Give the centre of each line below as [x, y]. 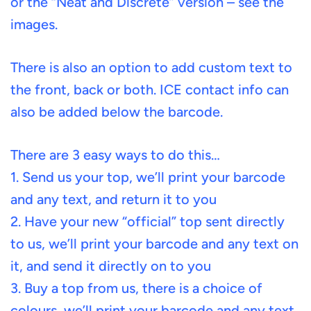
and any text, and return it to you [114, 199]
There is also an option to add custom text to [151, 67]
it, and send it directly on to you [111, 266]
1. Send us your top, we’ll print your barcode [148, 177]
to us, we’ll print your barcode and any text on [154, 244]
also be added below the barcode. [117, 112]
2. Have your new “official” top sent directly [148, 221]
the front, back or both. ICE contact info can [150, 90]
